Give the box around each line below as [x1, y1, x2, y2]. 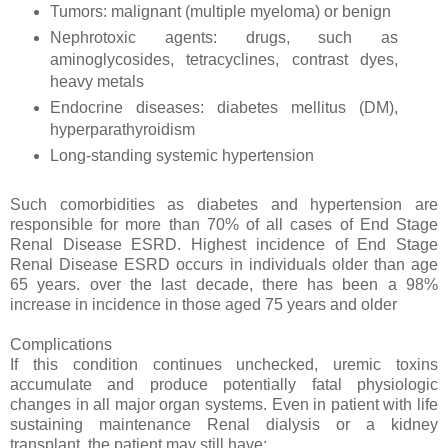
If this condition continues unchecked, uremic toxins [10, 356, 438, 374]
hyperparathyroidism [49, 121, 199, 139]
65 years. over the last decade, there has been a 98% [10, 276, 438, 294]
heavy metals [49, 73, 148, 91]
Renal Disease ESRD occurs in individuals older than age [10, 256, 438, 274]
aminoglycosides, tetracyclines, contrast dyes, [49, 51, 399, 69]
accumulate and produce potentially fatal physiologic [10, 376, 438, 394]
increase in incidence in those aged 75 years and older [10, 296, 397, 314]
